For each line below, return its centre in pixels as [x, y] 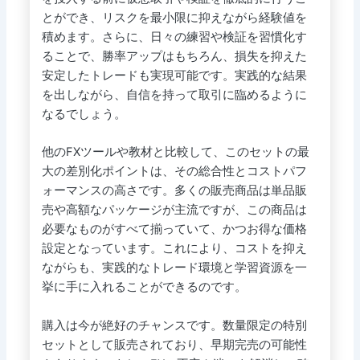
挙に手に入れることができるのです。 [144, 287]
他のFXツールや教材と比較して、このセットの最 [175, 152]
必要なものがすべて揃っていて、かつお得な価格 [174, 229]
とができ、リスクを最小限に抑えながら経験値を [174, 17]
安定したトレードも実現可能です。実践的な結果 [174, 75]
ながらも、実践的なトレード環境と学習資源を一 [174, 268]
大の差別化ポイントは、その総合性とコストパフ [174, 172]
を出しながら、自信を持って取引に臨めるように [174, 94]
